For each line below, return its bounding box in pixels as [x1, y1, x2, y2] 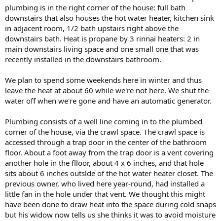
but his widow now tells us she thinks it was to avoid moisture [5, 209, 216, 220]
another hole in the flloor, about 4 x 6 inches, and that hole [5, 157, 204, 168]
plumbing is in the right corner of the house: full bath [5, 2, 185, 12]
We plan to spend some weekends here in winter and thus [5, 74, 202, 85]
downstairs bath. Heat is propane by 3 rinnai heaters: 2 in [5, 33, 200, 43]
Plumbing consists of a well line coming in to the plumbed [5, 116, 202, 126]
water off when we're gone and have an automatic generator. [5, 95, 212, 106]
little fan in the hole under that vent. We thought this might [5, 188, 205, 199]
